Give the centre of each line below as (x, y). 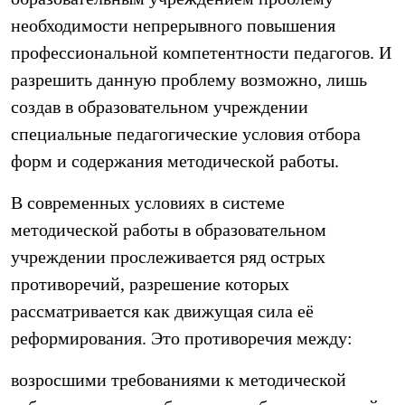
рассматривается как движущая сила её (162, 311)
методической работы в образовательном (169, 230)
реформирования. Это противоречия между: (182, 338)
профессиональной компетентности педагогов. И (201, 52)
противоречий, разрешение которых (150, 284)
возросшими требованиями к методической (179, 380)
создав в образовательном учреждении (160, 107)
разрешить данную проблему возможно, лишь (189, 80)
